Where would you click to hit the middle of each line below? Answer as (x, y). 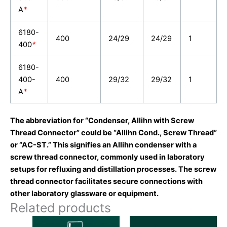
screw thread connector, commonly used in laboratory (107, 157)
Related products (61, 208)
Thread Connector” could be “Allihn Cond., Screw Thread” (113, 133)
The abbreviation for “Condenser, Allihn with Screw (102, 121)
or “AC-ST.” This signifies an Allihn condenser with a (103, 145)
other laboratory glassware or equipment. (84, 194)
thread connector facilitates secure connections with (106, 182)
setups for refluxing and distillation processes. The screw (113, 169)
